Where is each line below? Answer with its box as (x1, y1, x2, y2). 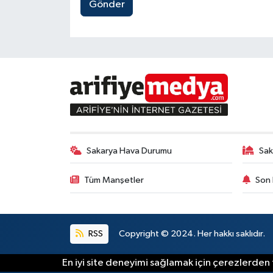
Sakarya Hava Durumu (87, 146, 172, 155)
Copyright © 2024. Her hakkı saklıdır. (119, 229, 265, 238)
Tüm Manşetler (84, 175, 144, 185)
